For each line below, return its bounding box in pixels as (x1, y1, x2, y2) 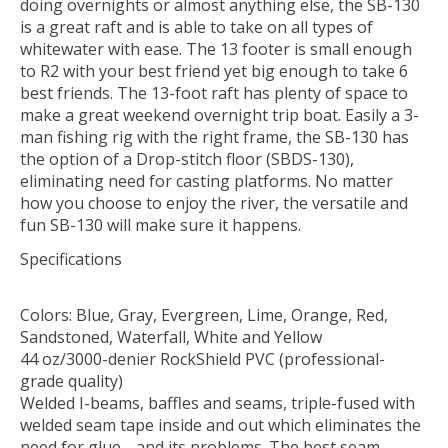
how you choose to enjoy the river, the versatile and (20, 191, 408, 214)
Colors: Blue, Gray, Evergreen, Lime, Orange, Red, (20, 303, 388, 326)
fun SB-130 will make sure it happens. (20, 213, 301, 236)
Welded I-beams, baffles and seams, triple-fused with (20, 391, 415, 414)
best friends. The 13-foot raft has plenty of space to (20, 81, 408, 104)
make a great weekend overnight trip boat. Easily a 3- (20, 103, 419, 126)
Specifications (20, 247, 122, 270)
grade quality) (20, 369, 123, 392)
